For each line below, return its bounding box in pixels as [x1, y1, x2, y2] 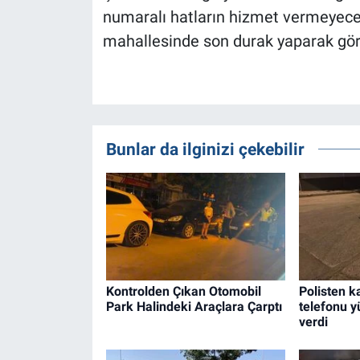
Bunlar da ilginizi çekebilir [105, 138, 305, 159]
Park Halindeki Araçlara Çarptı [105, 298, 282, 314]
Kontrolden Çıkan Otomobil [105, 283, 261, 299]
